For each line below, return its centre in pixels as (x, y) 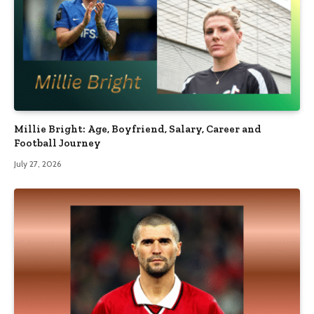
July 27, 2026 (37, 164)
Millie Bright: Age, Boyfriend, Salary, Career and (138, 129)
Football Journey (57, 143)
